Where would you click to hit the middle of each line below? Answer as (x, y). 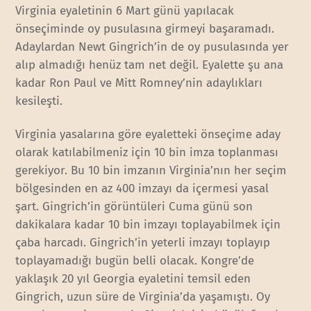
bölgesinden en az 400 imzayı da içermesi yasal (142, 188)
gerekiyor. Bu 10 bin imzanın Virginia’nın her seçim (151, 170)
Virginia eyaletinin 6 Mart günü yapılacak (125, 10)
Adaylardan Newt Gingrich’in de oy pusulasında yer (152, 47)
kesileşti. (39, 101)
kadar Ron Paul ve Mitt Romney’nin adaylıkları (139, 83)
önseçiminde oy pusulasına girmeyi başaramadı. (145, 28)
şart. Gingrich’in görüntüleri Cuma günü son (134, 206)
